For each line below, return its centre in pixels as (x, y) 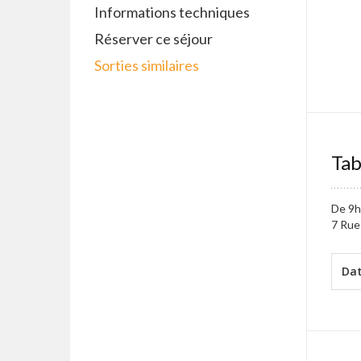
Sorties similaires (147, 65)
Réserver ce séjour (154, 39)
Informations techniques (172, 12)
